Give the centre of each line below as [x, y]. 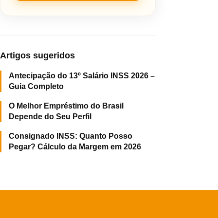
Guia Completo [36, 87]
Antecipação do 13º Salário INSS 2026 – [82, 76]
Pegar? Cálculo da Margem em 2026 [75, 147]
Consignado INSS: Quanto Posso [71, 136]
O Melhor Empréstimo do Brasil [66, 106]
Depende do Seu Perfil [50, 117]
